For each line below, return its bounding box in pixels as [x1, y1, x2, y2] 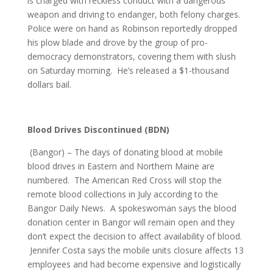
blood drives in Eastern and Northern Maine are [27, 160, 214, 172]
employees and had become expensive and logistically [27, 258, 241, 270]
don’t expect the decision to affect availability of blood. [27, 230, 244, 242]
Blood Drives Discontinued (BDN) [27, 124, 169, 135]
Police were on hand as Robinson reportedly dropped [27, 23, 237, 34]
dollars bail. [27, 79, 71, 90]
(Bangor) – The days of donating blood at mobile [29, 146, 223, 158]
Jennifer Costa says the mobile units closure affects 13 [27, 244, 244, 256]
